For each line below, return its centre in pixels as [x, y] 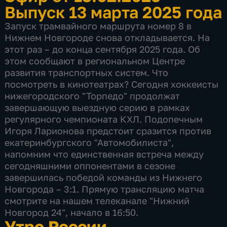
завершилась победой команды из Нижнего [104, 177]
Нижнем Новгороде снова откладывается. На [107, 37]
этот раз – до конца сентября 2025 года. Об [103, 49]
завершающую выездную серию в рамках [98, 107]
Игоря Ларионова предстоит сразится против [108, 130]
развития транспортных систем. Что [87, 72]
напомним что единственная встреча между [104, 154]
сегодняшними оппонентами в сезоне [90, 165]
